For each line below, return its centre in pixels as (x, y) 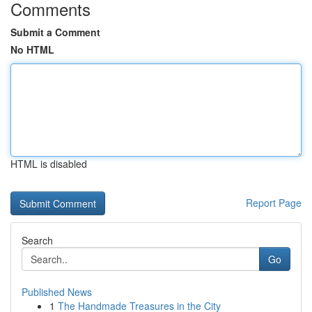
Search (37, 240)
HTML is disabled (49, 164)
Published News (57, 292)
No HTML (32, 49)
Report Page (274, 203)
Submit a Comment (55, 32)
